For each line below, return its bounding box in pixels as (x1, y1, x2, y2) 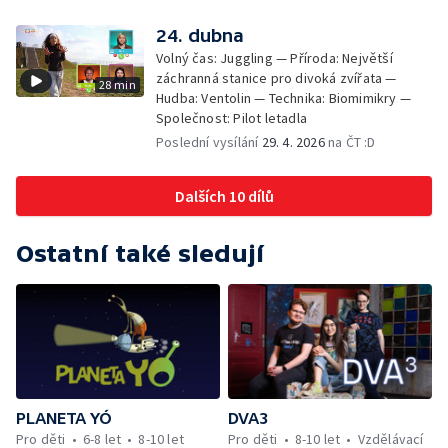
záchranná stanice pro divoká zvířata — (156, 69, 397, 87)
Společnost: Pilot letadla (156, 109, 307, 127)
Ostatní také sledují (16, 240, 264, 267)
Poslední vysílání (156, 133, 262, 151)
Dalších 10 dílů (174, 186, 274, 206)
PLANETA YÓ (16, 408, 112, 427)
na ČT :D (324, 133, 376, 151)
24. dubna (156, 25, 244, 46)
